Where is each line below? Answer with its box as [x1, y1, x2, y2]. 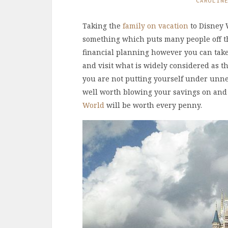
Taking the [82, 21, 123, 31]
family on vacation [123, 21, 188, 31]
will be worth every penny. [104, 100, 202, 110]
